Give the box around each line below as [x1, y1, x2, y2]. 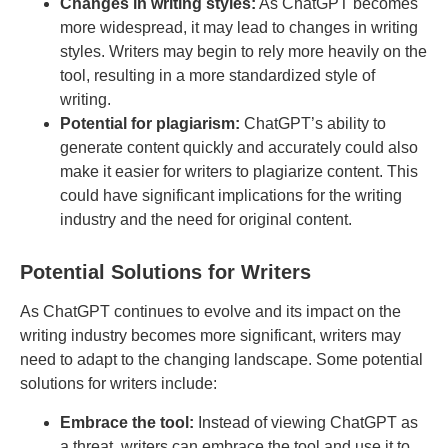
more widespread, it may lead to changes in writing [60, 19, 418, 37]
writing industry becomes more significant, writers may [20, 327, 401, 345]
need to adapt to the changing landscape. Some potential [20, 351, 423, 369]
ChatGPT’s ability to [240, 115, 386, 133]
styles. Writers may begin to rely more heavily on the [60, 43, 427, 61]
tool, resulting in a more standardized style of [60, 67, 375, 85]
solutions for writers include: [20, 375, 217, 393]
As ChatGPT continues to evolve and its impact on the [20, 303, 401, 321]
